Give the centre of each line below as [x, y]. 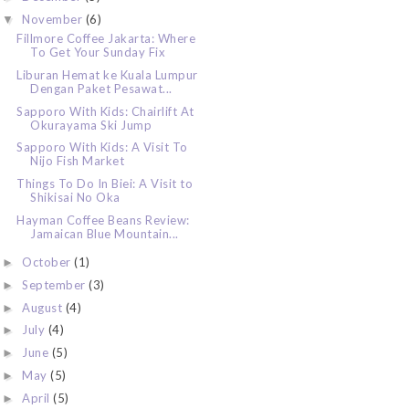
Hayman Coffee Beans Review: [103, 220]
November [54, 19]
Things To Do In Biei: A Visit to [105, 184]
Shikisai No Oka [75, 198]
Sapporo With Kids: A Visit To [102, 147]
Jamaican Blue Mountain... [105, 233]
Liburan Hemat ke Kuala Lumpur [107, 74]
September [56, 284]
